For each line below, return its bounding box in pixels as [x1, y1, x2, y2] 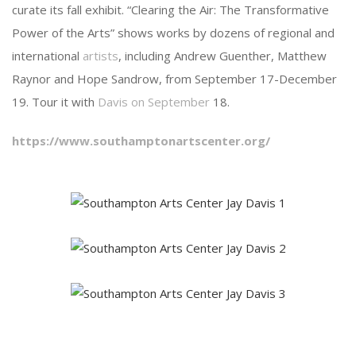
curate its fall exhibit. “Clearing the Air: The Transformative [12, 2, 329, 17]
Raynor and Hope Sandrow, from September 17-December [12, 71, 337, 87]
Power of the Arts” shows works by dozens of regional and [12, 25, 335, 41]
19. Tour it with [12, 94, 98, 110]
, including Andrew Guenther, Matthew [118, 48, 327, 64]
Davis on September [98, 94, 210, 110]
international [12, 48, 83, 64]
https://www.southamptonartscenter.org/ [12, 133, 270, 149]
